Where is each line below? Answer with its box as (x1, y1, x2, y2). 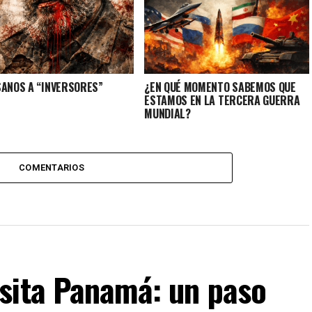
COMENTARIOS (19, 162, 84, 173)
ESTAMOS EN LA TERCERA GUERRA (144, 91, 300, 109)
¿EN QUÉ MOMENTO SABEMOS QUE (144, 78, 296, 95)
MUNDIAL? (144, 104, 191, 122)
